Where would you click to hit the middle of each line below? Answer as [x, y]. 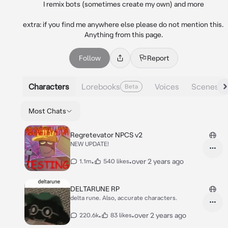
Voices [167, 86]
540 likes [116, 161]
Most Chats [47, 111]
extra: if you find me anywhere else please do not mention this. [123, 24]
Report [158, 58]
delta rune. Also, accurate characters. [124, 198]
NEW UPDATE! [90, 144]
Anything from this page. [124, 35]
